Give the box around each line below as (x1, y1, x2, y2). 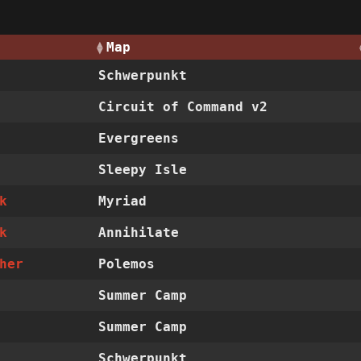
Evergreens (98, 131, 180, 147)
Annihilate (98, 225, 180, 241)
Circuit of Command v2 (98, 99, 268, 115)
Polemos (98, 256, 156, 272)
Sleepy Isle (98, 162, 188, 178)
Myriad (98, 193, 147, 210)
